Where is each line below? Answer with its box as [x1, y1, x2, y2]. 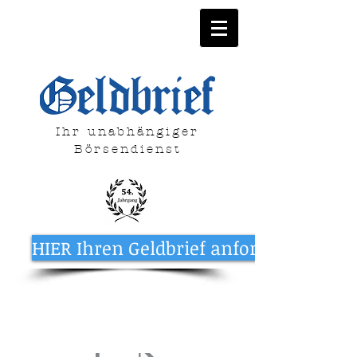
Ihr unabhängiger [56, 124, 199, 139]
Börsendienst [73, 142, 182, 156]
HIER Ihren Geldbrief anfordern [32, 235, 297, 261]
